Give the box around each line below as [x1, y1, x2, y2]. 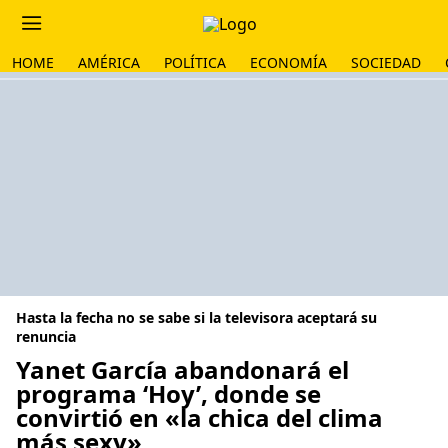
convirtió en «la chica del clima [16, 401, 383, 434]
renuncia [16, 327, 76, 346]
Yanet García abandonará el [16, 353, 349, 386]
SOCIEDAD [351, 53, 421, 72]
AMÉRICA [78, 53, 140, 72]
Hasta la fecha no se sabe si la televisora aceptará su [16, 308, 377, 327]
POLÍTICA [164, 53, 226, 72]
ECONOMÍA [250, 53, 327, 72]
